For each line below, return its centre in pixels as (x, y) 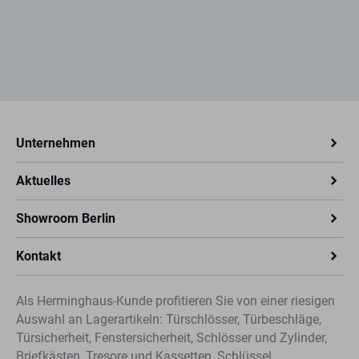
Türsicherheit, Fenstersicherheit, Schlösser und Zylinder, (171, 338)
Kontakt (38, 256)
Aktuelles (43, 181)
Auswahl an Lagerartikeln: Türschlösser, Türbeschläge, (169, 319)
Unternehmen (56, 143)
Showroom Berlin (66, 218)
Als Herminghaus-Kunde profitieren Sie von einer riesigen (175, 301)
